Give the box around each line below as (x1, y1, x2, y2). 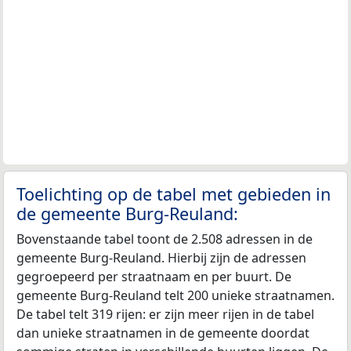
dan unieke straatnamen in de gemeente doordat (16, 324, 309, 342)
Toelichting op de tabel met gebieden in (16, 182, 331, 205)
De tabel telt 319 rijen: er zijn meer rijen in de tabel (16, 305, 314, 323)
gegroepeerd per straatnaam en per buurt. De (16, 267, 291, 285)
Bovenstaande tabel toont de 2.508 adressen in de (16, 230, 313, 248)
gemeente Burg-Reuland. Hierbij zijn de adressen (16, 248, 306, 266)
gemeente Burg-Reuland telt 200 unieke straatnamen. (16, 286, 335, 304)
